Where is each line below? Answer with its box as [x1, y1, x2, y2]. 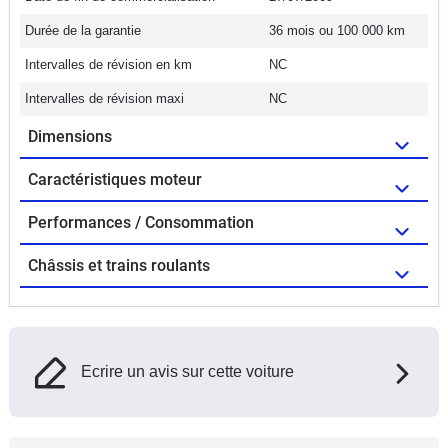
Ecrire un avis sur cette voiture [81, 362, 294, 380]
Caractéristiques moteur [28, 169, 202, 189]
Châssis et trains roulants [28, 255, 210, 275]
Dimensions [28, 126, 112, 146]
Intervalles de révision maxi [25, 90, 184, 106]
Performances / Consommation [28, 212, 254, 232]
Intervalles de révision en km [25, 56, 192, 72]
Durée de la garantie [25, 22, 141, 38]
